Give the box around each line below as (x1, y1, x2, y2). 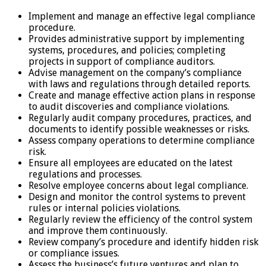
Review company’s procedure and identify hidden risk (28, 236, 258, 248)
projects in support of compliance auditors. (28, 56, 215, 68)
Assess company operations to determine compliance (28, 135, 255, 147)
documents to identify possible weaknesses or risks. (28, 123, 249, 135)
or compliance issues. (28, 248, 119, 259)
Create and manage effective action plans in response (28, 90, 255, 102)
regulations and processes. (28, 169, 142, 180)
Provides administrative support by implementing (28, 33, 245, 45)
